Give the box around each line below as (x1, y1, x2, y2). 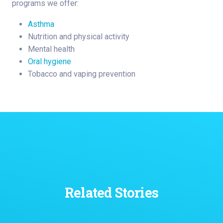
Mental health (28, 44, 75, 54)
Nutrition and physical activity (28, 32, 129, 42)
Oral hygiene (28, 57, 71, 67)
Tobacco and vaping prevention (28, 69, 135, 79)
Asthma (28, 19, 54, 29)
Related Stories (65, 184, 158, 202)
